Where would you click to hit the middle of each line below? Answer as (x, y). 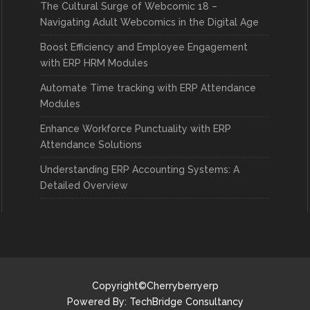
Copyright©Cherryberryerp (155, 286)
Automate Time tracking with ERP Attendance (148, 88)
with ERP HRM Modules (94, 63)
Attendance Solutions (91, 145)
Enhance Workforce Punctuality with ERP (136, 129)
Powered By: (98, 302)
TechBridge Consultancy (186, 302)
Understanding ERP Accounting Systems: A (140, 170)
